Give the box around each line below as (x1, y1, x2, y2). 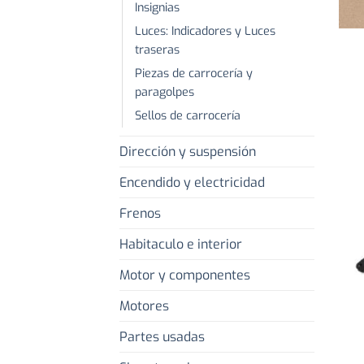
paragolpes (135, 84, 194, 101)
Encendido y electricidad (119, 174, 265, 192)
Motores (119, 297, 169, 315)
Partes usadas (119, 328, 205, 346)
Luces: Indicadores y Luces (135, 24, 275, 40)
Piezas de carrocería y (135, 66, 253, 82)
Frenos (119, 205, 161, 223)
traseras (135, 42, 180, 58)
